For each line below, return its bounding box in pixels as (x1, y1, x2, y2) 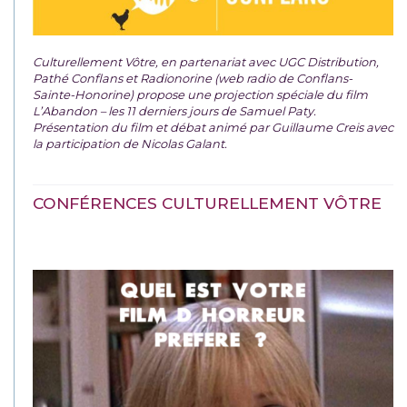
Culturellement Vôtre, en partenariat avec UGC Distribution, (33, 55, 379, 70)
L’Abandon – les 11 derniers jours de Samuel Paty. (33, 104, 316, 119)
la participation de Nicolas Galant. (33, 136, 227, 152)
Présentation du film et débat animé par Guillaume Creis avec (33, 120, 393, 135)
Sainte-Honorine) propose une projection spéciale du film (33, 87, 368, 103)
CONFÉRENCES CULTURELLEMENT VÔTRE (33, 194, 382, 213)
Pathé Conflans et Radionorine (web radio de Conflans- (33, 71, 352, 86)
